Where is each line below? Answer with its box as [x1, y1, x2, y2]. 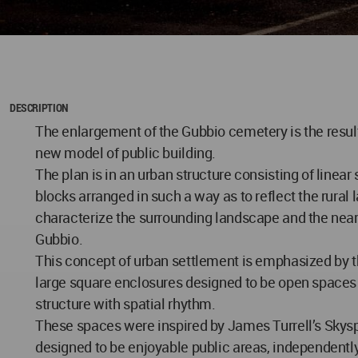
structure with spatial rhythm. [35, 294, 216, 313]
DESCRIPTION [10, 100, 68, 115]
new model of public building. [35, 143, 217, 162]
